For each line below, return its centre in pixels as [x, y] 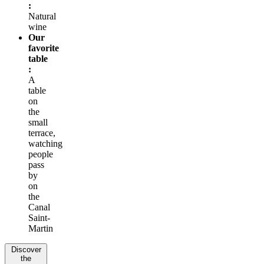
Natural [42, 16]
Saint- [39, 217]
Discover [26, 249]
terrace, [42, 133]
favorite [44, 48]
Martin [41, 228]
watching [45, 143]
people [41, 154]
